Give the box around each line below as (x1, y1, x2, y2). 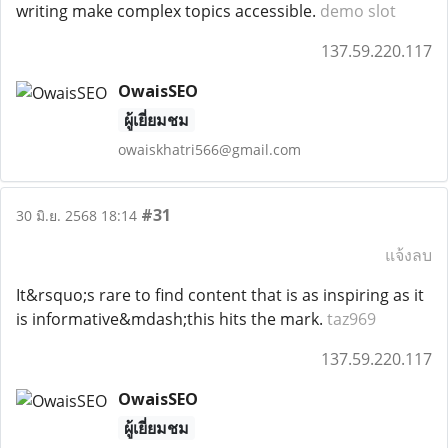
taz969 (327, 308, 376, 330)
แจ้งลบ (385, 244, 432, 266)
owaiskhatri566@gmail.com (117, 140, 301, 159)
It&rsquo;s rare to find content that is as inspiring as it (16, 284, 424, 306)
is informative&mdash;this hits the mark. (16, 308, 327, 330)
